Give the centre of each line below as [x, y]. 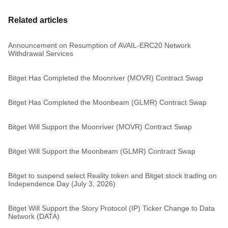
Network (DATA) [34, 216]
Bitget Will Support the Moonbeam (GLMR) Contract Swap [102, 151]
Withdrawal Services [41, 53]
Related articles [38, 20]
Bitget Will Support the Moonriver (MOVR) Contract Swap [100, 127]
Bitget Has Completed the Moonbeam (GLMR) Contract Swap [107, 102]
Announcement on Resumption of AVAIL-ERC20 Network [99, 45]
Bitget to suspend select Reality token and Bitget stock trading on [112, 176]
